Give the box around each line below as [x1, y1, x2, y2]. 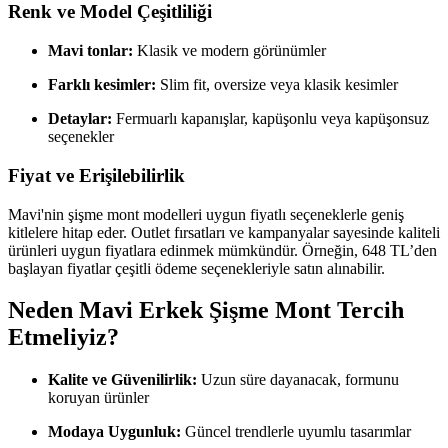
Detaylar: [48, 110, 112, 128]
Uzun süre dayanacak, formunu [197, 371, 399, 389]
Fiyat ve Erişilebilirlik [8, 164, 185, 186]
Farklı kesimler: [48, 76, 156, 94]
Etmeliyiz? [8, 324, 119, 351]
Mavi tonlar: [48, 42, 133, 60]
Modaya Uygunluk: [48, 423, 181, 441]
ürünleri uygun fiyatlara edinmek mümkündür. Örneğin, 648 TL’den [8, 241, 437, 259]
